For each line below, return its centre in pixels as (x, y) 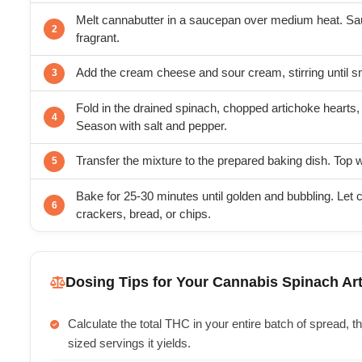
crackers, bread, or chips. (143, 214)
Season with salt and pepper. (152, 126)
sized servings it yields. (129, 343)
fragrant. (98, 38)
